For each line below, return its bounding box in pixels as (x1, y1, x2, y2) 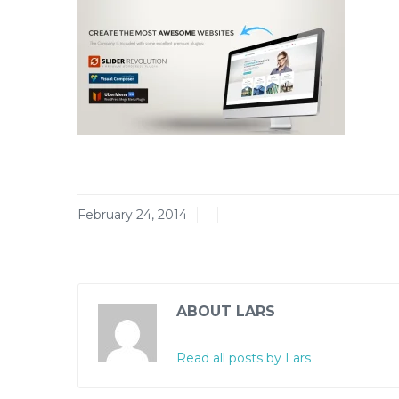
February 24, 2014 (77, 207, 187, 223)
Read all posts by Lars (176, 350, 311, 366)
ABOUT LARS (176, 303, 275, 320)
